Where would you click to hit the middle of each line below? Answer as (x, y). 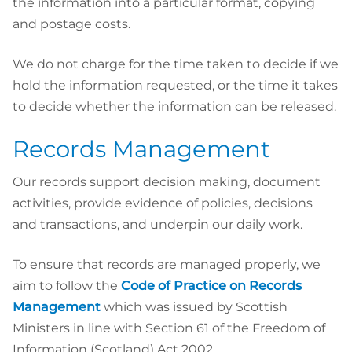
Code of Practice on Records (211, 285)
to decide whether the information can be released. (174, 107)
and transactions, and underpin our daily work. (158, 224)
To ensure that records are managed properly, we (167, 264)
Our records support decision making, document (167, 181)
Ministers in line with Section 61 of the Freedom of (169, 328)
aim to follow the (67, 285)
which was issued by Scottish (194, 306)
